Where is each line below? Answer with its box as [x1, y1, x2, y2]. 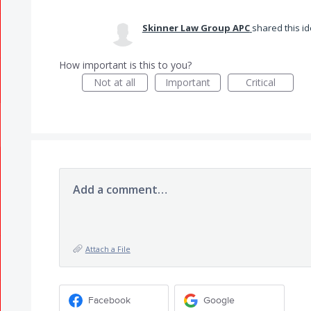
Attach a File [85, 244, 131, 254]
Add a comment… [72, 182, 167, 197]
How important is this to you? [58, 58, 192, 72]
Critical [245, 76, 276, 89]
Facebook [87, 294, 131, 306]
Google [203, 294, 235, 306]
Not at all [94, 76, 136, 89]
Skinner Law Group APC [142, 22, 250, 34]
